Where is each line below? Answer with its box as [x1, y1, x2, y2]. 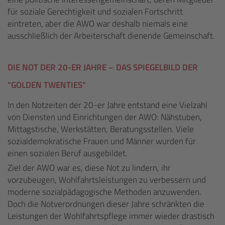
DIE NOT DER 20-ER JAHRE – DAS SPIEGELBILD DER [8, 61, 198, 74]
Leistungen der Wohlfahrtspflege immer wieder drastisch [8, 209, 214, 222]
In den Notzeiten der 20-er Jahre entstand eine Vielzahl [8, 98, 207, 111]
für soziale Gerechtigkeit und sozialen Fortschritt [8, 5, 183, 18]
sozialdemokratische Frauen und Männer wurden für [8, 135, 196, 148]
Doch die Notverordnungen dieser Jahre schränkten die [8, 197, 204, 210]
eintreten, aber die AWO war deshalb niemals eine [8, 17, 188, 30]
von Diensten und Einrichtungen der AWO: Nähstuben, [8, 110, 202, 124]
